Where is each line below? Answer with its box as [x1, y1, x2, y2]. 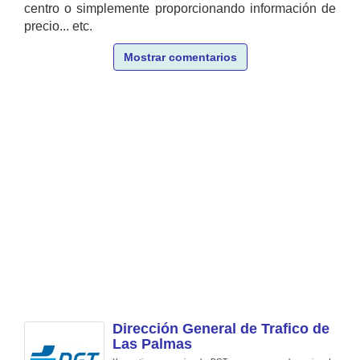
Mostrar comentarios [123, 51, 237, 63]
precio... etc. [24, 19, 92, 33]
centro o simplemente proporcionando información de [24, 2, 336, 15]
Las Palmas [112, 336, 192, 352]
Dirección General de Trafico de [112, 321, 329, 337]
